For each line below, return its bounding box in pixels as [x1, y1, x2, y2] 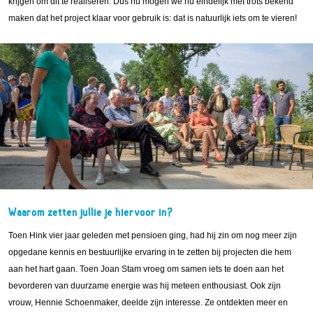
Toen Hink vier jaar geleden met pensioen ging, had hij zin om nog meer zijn [8, 231, 297, 241]
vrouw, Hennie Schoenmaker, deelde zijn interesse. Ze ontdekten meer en [8, 298, 288, 308]
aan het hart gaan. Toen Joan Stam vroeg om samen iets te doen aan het [8, 264, 284, 275]
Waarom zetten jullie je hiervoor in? [8, 207, 173, 219]
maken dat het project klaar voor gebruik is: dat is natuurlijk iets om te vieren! [8, 13, 297, 23]
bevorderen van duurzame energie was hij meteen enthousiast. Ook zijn [8, 281, 281, 291]
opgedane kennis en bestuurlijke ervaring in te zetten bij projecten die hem [8, 247, 291, 258]
